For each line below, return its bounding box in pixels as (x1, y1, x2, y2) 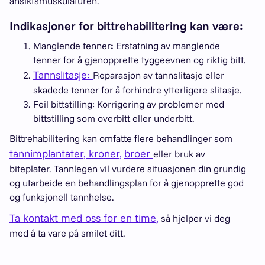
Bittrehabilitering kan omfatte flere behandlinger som (9, 132, 232, 144)
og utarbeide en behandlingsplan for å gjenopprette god (9, 177, 244, 189)
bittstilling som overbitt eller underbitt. (33, 112, 195, 124)
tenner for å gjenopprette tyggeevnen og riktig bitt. (33, 54, 246, 66)
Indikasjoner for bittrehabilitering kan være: (9, 18, 243, 33)
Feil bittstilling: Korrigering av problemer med (33, 98, 224, 110)
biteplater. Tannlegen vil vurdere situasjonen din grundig (9, 163, 246, 174)
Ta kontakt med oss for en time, (9, 211, 159, 225)
